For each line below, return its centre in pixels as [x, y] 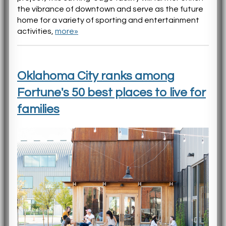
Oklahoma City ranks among [96, 76]
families [38, 109]
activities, [36, 31]
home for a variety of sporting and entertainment [108, 20]
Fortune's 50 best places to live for [111, 93]
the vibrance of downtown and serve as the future [110, 9]
